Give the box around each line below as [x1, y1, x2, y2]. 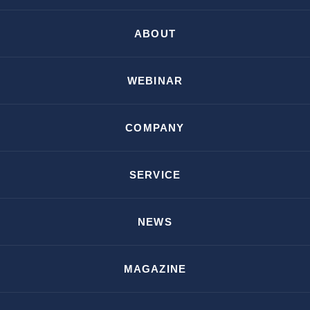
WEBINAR [127, 75, 183, 86]
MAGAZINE [123, 263, 187, 275]
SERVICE [129, 169, 181, 181]
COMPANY [125, 122, 185, 134]
